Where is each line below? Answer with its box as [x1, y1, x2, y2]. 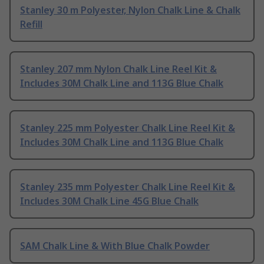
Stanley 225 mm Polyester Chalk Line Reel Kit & [20, 121, 235, 135]
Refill [20, 18, 42, 31]
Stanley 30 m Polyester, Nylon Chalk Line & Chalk [20, 4, 240, 17]
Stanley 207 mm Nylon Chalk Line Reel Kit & [20, 62, 217, 76]
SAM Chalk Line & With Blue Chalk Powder [20, 239, 210, 253]
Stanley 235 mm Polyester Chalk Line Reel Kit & [20, 180, 235, 194]
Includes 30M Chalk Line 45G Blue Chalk [20, 194, 199, 208]
